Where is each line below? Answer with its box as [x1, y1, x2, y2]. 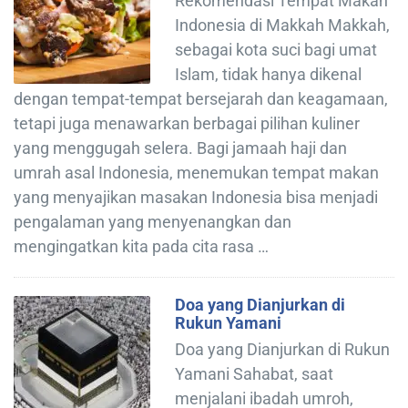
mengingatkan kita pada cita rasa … [14, 236, 269, 256]
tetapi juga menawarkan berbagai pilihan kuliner [14, 113, 360, 133]
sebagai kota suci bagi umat [175, 39, 377, 59]
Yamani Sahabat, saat [175, 363, 333, 383]
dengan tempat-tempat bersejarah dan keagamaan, [14, 88, 388, 108]
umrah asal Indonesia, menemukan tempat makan [14, 162, 379, 182]
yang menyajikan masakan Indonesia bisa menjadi [14, 187, 378, 207]
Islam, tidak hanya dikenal [175, 64, 362, 84]
